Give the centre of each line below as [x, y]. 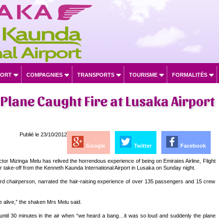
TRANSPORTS [96, 75]
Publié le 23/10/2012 [43, 134]
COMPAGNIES [44, 75]
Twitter [142, 146]
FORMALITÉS [189, 75]
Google [95, 146]
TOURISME [143, 75]
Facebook [193, 146]
